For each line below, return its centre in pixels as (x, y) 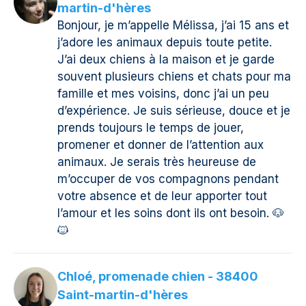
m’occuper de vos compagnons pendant (168, 179)
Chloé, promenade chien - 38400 (158, 277)
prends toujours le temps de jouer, (151, 128)
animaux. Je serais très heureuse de (157, 162)
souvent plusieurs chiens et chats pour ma (174, 77)
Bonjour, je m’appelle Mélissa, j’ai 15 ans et (173, 26)
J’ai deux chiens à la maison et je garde (166, 60)
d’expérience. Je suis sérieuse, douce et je (174, 111)
